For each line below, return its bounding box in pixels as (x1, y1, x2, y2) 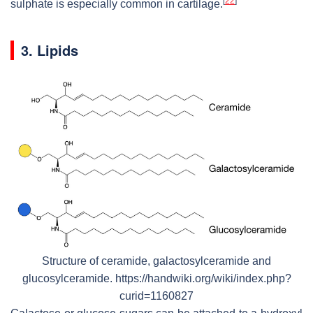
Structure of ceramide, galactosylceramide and (42, 255, 271, 268)
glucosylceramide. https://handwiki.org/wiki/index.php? (22, 272, 291, 285)
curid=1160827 (119, 290, 194, 303)
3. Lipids (21, 40, 78, 61)
